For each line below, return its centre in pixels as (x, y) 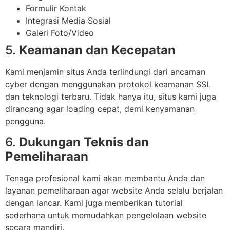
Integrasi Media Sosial (68, 21)
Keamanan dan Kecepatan (97, 50)
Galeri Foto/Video (60, 33)
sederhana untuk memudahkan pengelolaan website (106, 215)
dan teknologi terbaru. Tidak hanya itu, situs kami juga (111, 97)
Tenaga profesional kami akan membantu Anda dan (105, 178)
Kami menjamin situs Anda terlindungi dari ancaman (105, 72)
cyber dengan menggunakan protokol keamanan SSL (108, 84)
